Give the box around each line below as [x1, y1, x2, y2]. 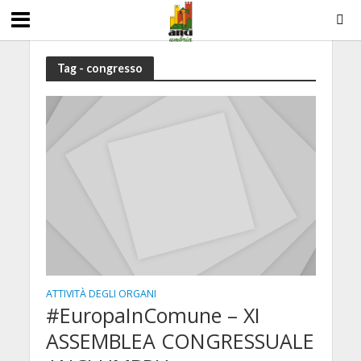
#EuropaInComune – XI [45, 301, 260, 330]
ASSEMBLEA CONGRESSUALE [45, 327, 314, 355]
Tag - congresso [56, 60, 143, 75]
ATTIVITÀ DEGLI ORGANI [45, 287, 156, 301]
